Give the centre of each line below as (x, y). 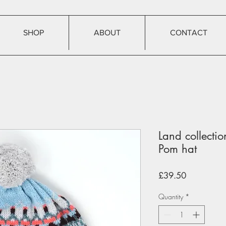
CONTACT (188, 33)
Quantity (171, 197)
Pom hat (178, 149)
